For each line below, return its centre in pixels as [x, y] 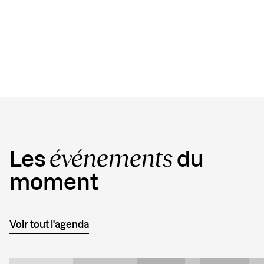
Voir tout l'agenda [49, 225]
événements [111, 157]
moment [54, 183]
